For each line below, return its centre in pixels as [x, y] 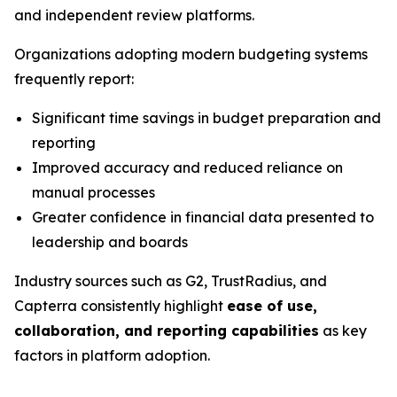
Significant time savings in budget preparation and [206, 118]
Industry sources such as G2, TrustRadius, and [171, 281]
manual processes [93, 192]
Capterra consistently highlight [121, 306]
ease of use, [272, 306]
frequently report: [74, 79]
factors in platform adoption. [112, 355]
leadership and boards [110, 242]
